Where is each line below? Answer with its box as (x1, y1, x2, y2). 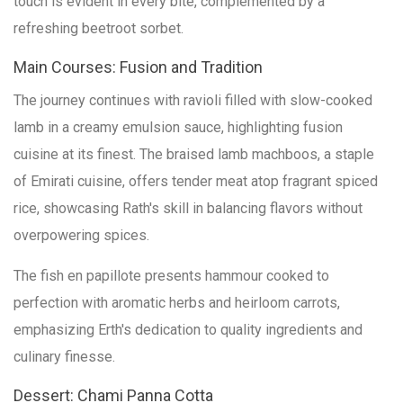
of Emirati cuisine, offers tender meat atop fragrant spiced (13, 172, 378, 190)
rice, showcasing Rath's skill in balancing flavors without (13, 199, 363, 217)
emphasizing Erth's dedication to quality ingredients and (13, 320, 363, 338)
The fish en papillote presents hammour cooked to (13, 266, 329, 284)
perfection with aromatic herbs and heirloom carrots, (13, 293, 340, 311)
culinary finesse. (13, 347, 115, 365)
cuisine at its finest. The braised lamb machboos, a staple (13, 145, 374, 163)
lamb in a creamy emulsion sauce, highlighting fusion (13, 118, 343, 136)
